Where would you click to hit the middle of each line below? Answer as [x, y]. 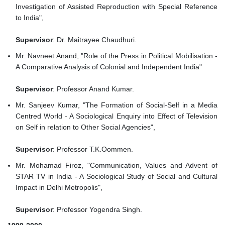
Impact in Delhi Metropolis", [60, 188]
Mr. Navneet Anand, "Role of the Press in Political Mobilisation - [117, 56]
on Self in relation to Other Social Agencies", [86, 127]
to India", [31, 18]
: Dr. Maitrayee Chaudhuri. [95, 40]
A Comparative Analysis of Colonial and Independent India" [110, 67]
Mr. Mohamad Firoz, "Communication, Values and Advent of [117, 165]
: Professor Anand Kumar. [93, 89]
